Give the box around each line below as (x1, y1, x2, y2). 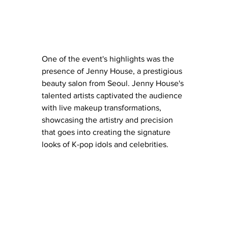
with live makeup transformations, (42, 103, 163, 112)
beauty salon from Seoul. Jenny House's (42, 78, 186, 88)
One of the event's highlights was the (42, 54, 176, 63)
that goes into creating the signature (42, 127, 173, 136)
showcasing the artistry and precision (42, 115, 175, 124)
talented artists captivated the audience (42, 91, 184, 100)
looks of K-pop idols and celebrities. (42, 139, 168, 149)
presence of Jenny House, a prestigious (42, 66, 184, 75)
